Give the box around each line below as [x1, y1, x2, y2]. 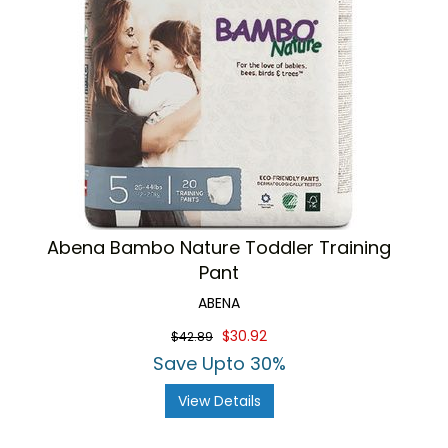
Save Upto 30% [152, 351, 286, 376]
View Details [177, 391, 261, 411]
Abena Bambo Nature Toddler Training [47, 235, 391, 260]
